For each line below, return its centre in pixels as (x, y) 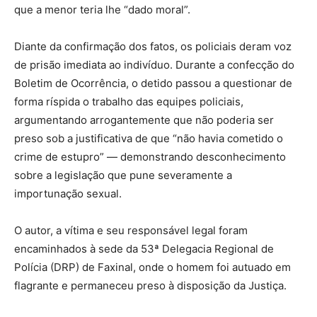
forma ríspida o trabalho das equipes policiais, (129, 102)
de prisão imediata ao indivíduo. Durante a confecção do (154, 65)
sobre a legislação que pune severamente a (123, 175)
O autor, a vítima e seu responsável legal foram (131, 231)
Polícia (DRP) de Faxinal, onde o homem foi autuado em (152, 267)
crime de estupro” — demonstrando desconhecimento (150, 157)
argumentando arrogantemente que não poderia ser (144, 120)
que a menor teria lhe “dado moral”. (102, 10)
